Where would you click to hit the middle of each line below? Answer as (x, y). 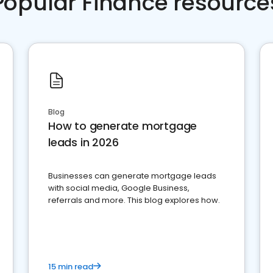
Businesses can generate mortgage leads (132, 176)
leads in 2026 (83, 142)
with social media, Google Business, (119, 188)
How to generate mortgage (123, 126)
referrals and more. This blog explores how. (134, 200)
